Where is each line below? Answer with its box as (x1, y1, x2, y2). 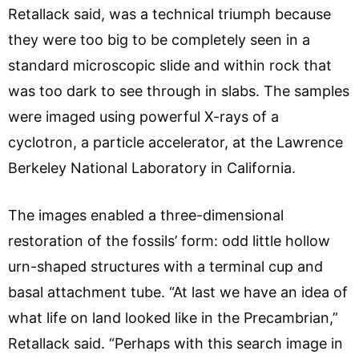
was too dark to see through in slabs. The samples (8, 82, 349, 99)
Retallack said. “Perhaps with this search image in (8, 334, 343, 352)
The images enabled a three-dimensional (8, 206, 284, 224)
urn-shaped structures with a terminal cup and (8, 257, 323, 275)
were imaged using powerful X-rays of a (8, 107, 279, 125)
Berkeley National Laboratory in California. (8, 159, 296, 176)
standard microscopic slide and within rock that (8, 56, 332, 74)
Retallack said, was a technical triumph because (8, 5, 331, 22)
